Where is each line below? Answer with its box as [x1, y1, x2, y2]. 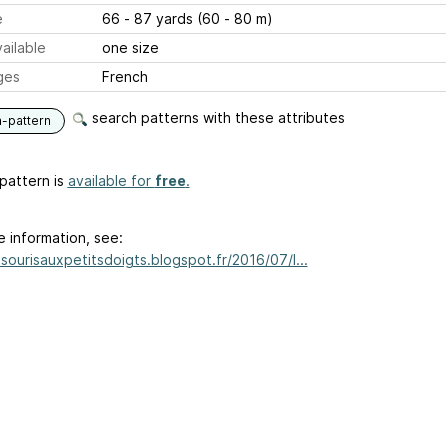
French [101, 68, 148, 85]
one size [101, 39, 159, 56]
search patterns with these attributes [87, 109, 345, 126]
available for [67, 172, 155, 189]
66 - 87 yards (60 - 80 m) [101, 10, 273, 27]
